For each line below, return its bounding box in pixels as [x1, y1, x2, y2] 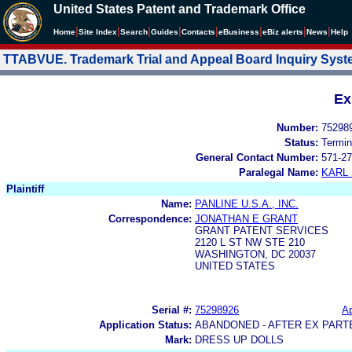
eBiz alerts [262, 27, 303, 36]
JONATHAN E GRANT [195, 212, 298, 225]
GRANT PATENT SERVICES [195, 224, 328, 236]
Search [120, 27, 148, 36]
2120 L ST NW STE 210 [195, 236, 305, 248]
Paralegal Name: [239, 166, 318, 178]
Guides [151, 27, 178, 36]
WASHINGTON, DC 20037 [195, 247, 316, 260]
